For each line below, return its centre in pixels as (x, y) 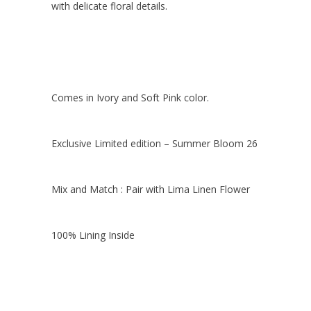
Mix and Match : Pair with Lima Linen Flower (151, 189)
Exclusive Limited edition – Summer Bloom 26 (154, 143)
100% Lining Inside (93, 235)
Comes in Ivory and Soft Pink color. (130, 97)
